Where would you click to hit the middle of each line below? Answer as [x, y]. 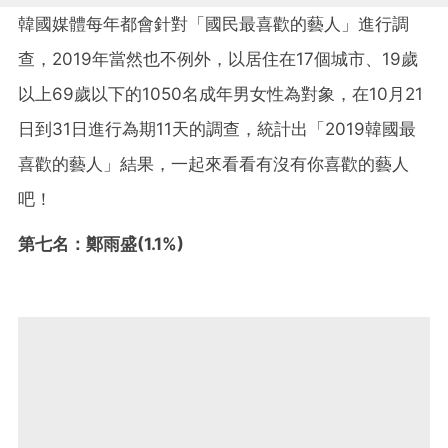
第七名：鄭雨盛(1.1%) [101, 243]
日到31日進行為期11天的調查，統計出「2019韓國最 [217, 128]
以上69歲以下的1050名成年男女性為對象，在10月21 [220, 93]
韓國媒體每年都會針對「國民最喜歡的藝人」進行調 [213, 23]
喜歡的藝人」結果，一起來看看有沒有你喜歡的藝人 [213, 163]
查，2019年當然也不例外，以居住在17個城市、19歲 [218, 58]
